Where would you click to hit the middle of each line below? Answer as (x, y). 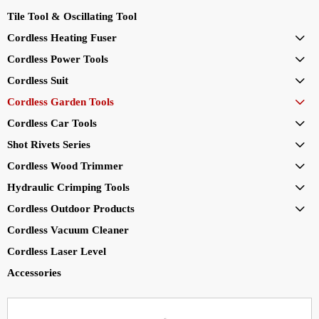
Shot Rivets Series (49, 144)
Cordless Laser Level (57, 251)
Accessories (34, 272)
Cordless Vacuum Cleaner (68, 230)
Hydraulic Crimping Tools (68, 187)
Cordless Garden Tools (61, 101)
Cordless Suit (38, 80)
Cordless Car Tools (52, 123)
